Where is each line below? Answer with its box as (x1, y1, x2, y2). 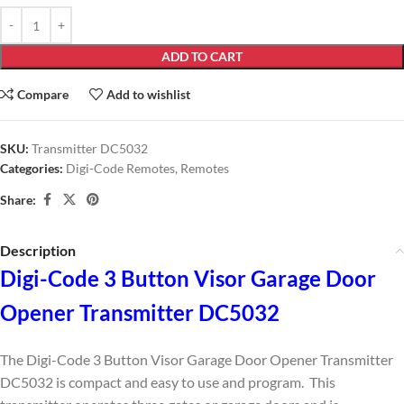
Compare (17, 87, 69, 103)
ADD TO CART (161, 49, 243, 65)
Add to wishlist (106, 87, 191, 103)
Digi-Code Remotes (66, 161, 175, 177)
